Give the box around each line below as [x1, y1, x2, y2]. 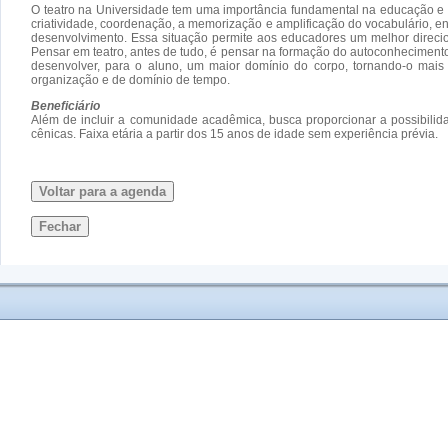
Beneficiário [31, 98, 100, 113]
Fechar [39, 218, 81, 234]
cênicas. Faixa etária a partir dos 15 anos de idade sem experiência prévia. [31, 126, 438, 141]
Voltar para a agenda [39, 183, 166, 199]
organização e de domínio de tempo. [31, 72, 230, 87]
